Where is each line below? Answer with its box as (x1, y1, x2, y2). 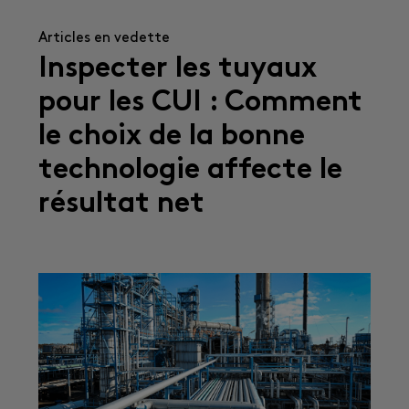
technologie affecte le (38, 156, 342, 186)
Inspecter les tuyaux (38, 55, 317, 85)
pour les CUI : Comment (38, 89, 362, 119)
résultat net (38, 190, 204, 220)
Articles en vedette (38, 31, 170, 47)
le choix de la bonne (38, 122, 305, 152)
